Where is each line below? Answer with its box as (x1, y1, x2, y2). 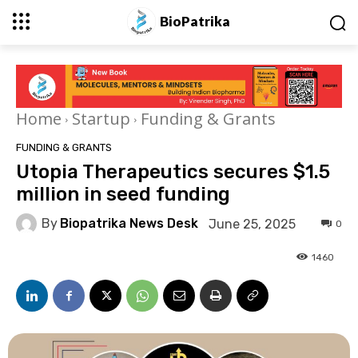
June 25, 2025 (209, 216, 296, 232)
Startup (72, 108, 130, 130)
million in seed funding (16, 183, 230, 206)
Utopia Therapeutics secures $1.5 (16, 161, 330, 184)
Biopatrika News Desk (60, 216, 198, 232)
